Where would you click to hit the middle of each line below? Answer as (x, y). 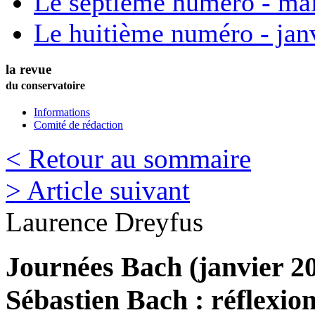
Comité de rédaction (78, 124)
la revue (28, 69)
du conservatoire (45, 85)
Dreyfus (159, 221)
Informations (62, 112)
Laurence (57, 221)
